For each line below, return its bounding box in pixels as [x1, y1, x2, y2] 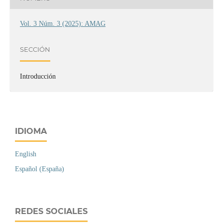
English [15, 150, 36, 158]
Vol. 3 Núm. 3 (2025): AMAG [19, 19, 106, 27]
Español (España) [15, 165, 64, 173]
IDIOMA [15, 126, 47, 136]
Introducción [19, 72, 56, 80]
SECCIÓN [19, 45, 50, 54]
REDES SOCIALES [15, 206, 88, 216]
